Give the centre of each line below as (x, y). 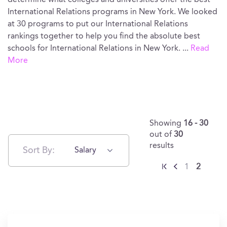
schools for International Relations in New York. (95, 49)
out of (162, 135)
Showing (166, 124)
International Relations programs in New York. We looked (112, 12)
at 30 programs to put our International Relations (98, 24)
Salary (85, 150)
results (162, 146)
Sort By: (39, 150)
